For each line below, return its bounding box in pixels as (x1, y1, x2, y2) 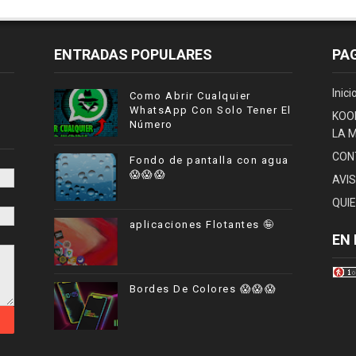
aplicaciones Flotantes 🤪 (129, 219, 275, 230)
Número (129, 118, 173, 130)
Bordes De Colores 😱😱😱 (129, 283, 277, 295)
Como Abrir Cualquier (129, 90, 251, 102)
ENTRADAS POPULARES (53, 46, 212, 63)
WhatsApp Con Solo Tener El (129, 104, 292, 116)
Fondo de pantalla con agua (129, 154, 289, 166)
